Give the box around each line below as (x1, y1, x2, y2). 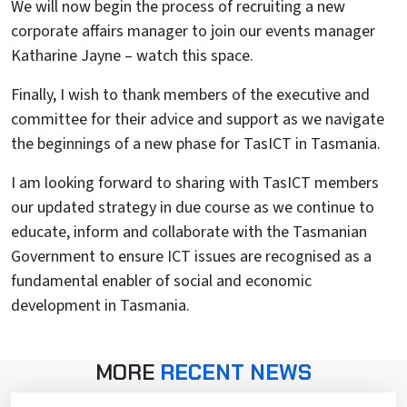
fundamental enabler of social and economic (11, 270, 312, 293)
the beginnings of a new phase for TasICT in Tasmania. (11, 133, 381, 155)
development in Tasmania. (11, 294, 190, 317)
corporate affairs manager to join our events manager (11, 20, 375, 43)
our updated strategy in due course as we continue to (11, 196, 374, 219)
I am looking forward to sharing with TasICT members (11, 172, 379, 194)
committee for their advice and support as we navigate (11, 108, 384, 131)
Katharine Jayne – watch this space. (11, 45, 253, 67)
